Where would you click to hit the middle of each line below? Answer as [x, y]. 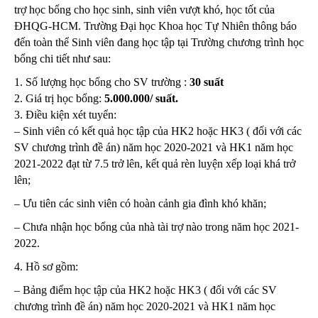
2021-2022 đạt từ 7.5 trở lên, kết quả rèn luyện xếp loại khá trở [155, 163]
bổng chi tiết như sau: [62, 58]
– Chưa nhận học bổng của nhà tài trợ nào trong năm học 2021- [157, 226]
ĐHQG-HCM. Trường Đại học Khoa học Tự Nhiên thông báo [155, 26]
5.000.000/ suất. [140, 98]
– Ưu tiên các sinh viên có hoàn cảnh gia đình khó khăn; [142, 203]
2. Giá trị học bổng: [58, 98]
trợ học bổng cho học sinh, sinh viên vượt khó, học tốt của [144, 9]
